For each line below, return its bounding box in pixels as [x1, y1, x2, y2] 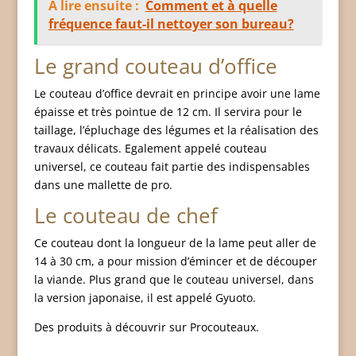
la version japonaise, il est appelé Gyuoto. [33, 290, 256, 305]
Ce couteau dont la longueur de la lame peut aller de [33, 235, 316, 250]
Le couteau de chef [33, 201, 218, 230]
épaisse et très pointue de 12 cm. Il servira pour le [33, 104, 302, 119]
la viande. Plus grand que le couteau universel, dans [33, 272, 314, 287]
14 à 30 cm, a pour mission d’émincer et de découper [33, 253, 317, 269]
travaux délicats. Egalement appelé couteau [33, 141, 267, 156]
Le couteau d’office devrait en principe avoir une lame [33, 86, 320, 101]
